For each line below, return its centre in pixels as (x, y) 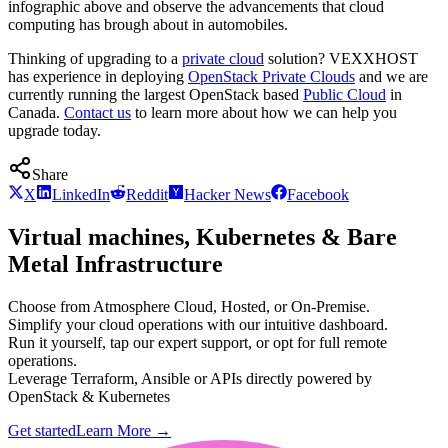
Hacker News (227, 194)
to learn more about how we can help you (264, 112)
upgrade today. (54, 130)
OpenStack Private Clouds (271, 76)
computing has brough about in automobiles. (148, 24)
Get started (42, 430)
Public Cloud (344, 94)
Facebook (318, 194)
